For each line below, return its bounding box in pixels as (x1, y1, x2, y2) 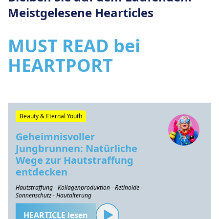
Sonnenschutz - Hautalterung (16, 191, 91, 199)
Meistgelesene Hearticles (8, 4, 153, 21)
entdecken (16, 165, 67, 178)
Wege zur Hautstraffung (16, 153, 133, 167)
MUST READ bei (8, 34, 140, 58)
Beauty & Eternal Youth (20, 112, 82, 120)
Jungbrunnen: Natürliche (16, 142, 137, 155)
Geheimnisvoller (16, 130, 95, 143)
